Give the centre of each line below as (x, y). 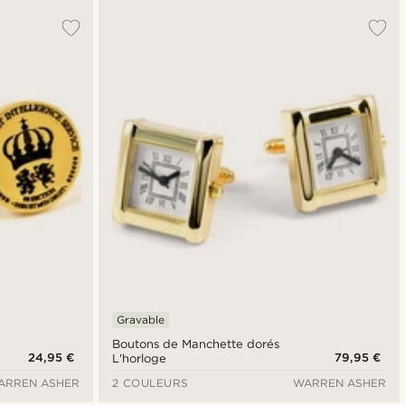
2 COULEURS (150, 382)
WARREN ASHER (339, 382)
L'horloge (139, 358)
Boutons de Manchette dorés (195, 344)
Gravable (140, 319)
